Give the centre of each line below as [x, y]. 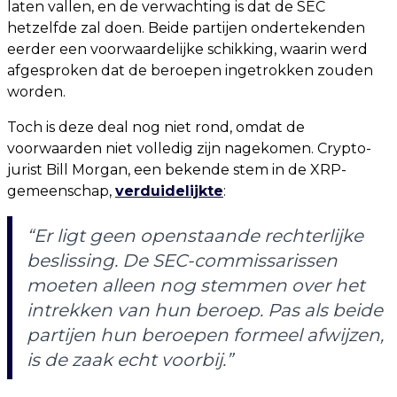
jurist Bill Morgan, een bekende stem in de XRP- [177, 170]
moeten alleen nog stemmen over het [196, 285]
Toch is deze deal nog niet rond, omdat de [156, 127]
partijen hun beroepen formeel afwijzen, [205, 335]
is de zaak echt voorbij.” [130, 360]
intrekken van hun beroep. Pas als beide [205, 310]
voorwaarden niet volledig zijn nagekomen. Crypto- [189, 148]
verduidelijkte [169, 191]
